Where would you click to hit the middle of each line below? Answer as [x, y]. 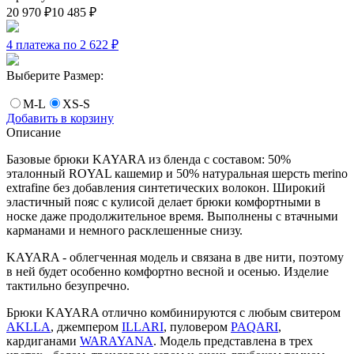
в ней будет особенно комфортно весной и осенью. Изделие [168, 271]
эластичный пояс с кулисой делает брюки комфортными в [164, 201]
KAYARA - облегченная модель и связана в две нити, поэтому [175, 257]
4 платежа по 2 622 [59, 44]
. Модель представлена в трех [233, 341]
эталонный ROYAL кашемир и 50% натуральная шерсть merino [177, 173]
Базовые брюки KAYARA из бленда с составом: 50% [149, 159]
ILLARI [143, 326]
